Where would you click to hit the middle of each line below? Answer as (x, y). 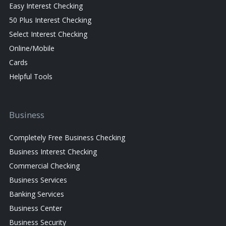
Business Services (38, 180)
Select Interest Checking (48, 34)
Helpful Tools (31, 77)
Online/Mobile (32, 48)
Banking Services (37, 194)
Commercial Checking (44, 166)
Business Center (36, 208)
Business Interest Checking (53, 152)
